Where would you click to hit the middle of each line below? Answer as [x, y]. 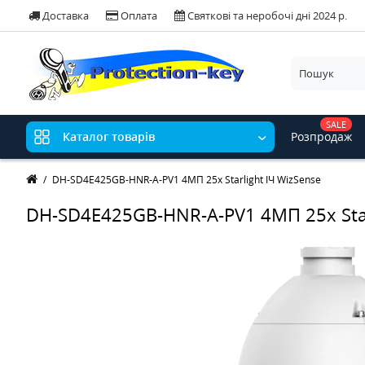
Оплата [139, 15]
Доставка [66, 15]
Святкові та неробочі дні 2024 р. [266, 15]
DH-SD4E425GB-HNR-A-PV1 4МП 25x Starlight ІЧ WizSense [187, 180]
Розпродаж [321, 136]
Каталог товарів [109, 137]
